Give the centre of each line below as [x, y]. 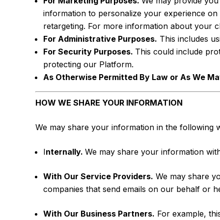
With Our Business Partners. [99, 214]
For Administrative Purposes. [100, 39]
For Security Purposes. [89, 52]
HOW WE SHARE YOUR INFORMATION [109, 103]
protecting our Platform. [88, 64]
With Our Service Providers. [98, 176]
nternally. [65, 152]
